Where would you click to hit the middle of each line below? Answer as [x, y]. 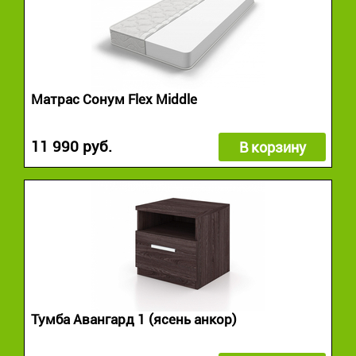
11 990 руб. [72, 147]
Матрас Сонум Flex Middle [114, 100]
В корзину [272, 147]
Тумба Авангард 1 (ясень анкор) [134, 320]
